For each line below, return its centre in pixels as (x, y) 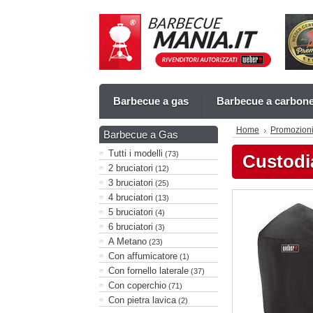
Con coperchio (137, 285)
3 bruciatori (131, 183)
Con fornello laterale (148, 271)
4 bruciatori (131, 197)
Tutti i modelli (136, 153)
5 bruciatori (131, 212)
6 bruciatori (131, 227)
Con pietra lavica (142, 300)
